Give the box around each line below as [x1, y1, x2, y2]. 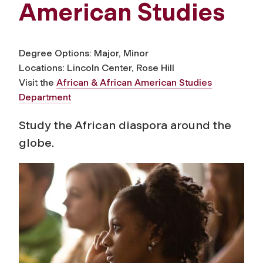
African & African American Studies [56, 76, 212, 88]
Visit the [19, 76, 56, 88]
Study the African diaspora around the [19, 117, 231, 132]
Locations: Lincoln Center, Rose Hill [19, 62, 174, 73]
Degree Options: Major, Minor [19, 47, 149, 59]
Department [19, 91, 71, 103]
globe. [19, 135, 54, 150]
